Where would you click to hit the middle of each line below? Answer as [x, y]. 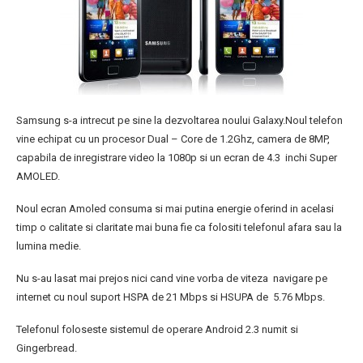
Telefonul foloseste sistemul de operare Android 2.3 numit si [157, 330]
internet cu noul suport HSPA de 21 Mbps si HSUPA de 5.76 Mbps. [171, 297]
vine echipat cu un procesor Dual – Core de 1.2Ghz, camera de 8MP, [173, 139]
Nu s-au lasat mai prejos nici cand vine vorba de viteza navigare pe [172, 279]
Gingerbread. [47, 348]
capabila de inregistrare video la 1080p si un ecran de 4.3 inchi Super [177, 158]
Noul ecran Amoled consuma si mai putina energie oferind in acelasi [175, 209]
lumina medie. [49, 246]
